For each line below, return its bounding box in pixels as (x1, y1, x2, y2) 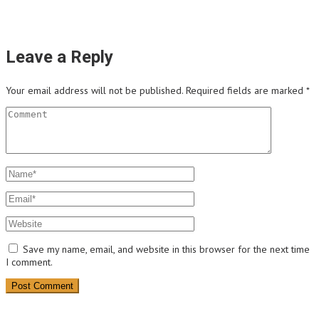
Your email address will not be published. (6, 84, 183, 98)
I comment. (6, 256, 53, 269)
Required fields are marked (186, 84, 306, 98)
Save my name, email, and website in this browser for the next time (23, 243, 310, 256)
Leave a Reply (6, 47, 113, 68)
